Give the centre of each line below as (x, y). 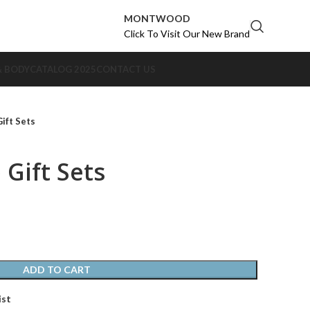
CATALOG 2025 (63, 69)
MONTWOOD (157, 18)
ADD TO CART (56, 270)
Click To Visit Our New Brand (187, 33)
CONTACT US (126, 69)
